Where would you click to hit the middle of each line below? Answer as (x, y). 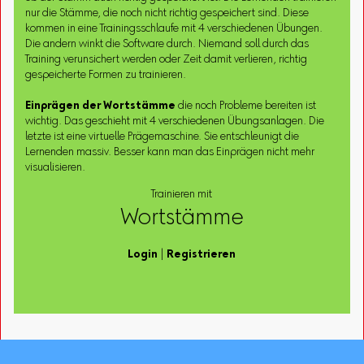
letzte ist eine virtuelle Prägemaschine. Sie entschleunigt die (162, 137)
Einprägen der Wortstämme (101, 106)
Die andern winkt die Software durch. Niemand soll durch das (167, 44)
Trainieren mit (182, 195)
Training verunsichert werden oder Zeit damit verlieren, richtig (167, 60)
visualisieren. (56, 168)
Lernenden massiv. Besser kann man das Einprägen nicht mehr (170, 152)
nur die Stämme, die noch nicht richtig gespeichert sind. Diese (167, 13)
